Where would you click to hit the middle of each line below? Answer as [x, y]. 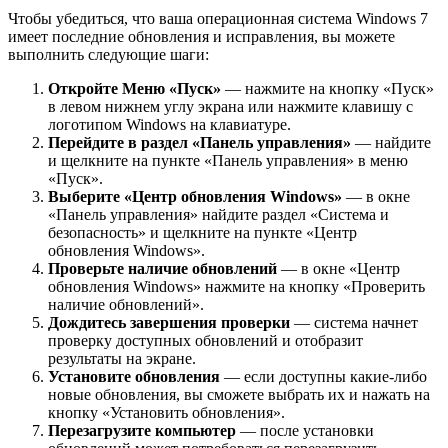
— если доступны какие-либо [323, 376]
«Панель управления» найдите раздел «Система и [218, 214]
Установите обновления [134, 376]
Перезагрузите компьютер [142, 430]
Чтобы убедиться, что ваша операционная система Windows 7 [218, 18]
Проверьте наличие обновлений [162, 268]
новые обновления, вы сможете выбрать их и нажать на [239, 394]
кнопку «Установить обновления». [166, 412]
